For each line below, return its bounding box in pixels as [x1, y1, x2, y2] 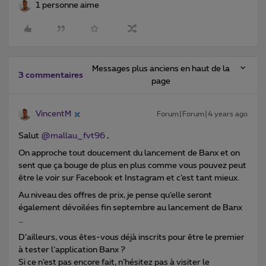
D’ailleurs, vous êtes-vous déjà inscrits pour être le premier [18, 233, 245, 242]
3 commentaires [18, 71, 83, 80]
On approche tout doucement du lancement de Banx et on [18, 149, 240, 158]
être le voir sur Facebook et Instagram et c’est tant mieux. [18, 174, 241, 183]
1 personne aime [36, 1, 99, 10]
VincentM [36, 110, 71, 119]
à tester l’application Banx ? [18, 246, 127, 255]
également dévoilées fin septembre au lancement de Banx [18, 204, 242, 213]
